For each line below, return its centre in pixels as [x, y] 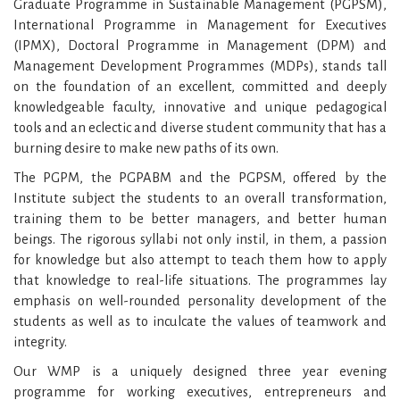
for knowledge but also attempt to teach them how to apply [200, 259]
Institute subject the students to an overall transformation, [200, 198]
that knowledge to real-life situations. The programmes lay [200, 280]
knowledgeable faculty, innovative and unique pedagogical [200, 107]
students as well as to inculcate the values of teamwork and [200, 321]
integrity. [40, 342]
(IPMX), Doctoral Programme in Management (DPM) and [200, 45]
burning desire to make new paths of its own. [146, 148]
